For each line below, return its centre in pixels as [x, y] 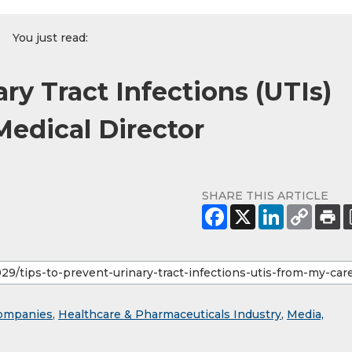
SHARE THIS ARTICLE [265, 196]
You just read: [50, 38]
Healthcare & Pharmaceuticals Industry [170, 315]
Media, [305, 315]
